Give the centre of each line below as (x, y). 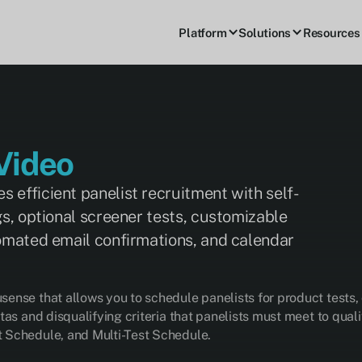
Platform (203, 32)
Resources (331, 32)
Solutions (265, 32)
